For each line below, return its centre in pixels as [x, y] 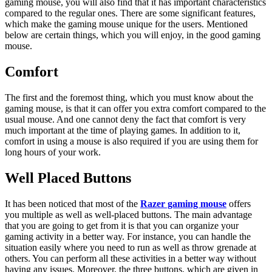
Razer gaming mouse [183, 203]
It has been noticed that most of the [73, 203]
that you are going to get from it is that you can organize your [122, 225]
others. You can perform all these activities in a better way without [131, 258]
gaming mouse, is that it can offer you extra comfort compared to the [135, 108]
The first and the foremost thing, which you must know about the [129, 97]
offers [239, 203]
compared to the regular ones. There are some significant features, [130, 13]
